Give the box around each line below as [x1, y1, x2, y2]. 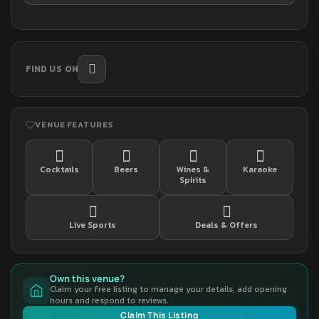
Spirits [179, 174, 206, 187]
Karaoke [243, 163, 277, 177]
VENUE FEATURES [35, 119, 114, 131]
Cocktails [39, 163, 79, 177]
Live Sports [69, 219, 116, 232]
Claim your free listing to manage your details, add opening [50, 283, 287, 296]
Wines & [177, 163, 209, 177]
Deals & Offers [195, 219, 258, 232]
